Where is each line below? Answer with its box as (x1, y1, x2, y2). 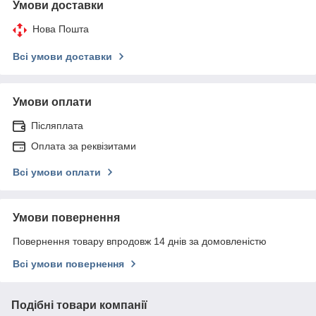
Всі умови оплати (13, 166, 101, 178)
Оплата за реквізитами (31, 140, 136, 152)
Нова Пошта (32, 23, 89, 35)
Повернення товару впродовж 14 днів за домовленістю (13, 235, 267, 247)
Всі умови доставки (13, 50, 112, 62)
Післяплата (31, 119, 83, 131)
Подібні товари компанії (11, 298, 147, 311)
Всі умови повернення (13, 257, 124, 269)
